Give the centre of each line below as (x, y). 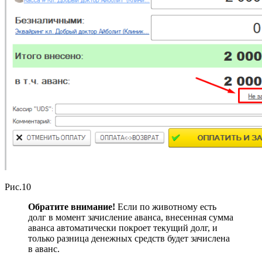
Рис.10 (18, 187)
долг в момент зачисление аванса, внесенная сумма (131, 218)
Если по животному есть (167, 207)
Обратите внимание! (73, 207)
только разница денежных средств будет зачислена (129, 239)
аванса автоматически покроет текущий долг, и (123, 228)
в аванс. (44, 249)
